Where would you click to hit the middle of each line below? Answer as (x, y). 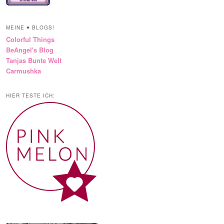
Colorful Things (30, 39)
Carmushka (23, 71)
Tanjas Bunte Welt (34, 60)
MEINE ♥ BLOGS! (30, 28)
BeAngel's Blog (30, 50)
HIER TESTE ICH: (30, 96)
